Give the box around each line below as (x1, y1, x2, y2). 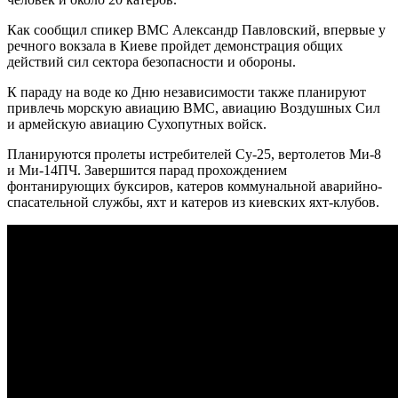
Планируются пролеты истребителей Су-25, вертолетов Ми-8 (7, 147, 381, 162)
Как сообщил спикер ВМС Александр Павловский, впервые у (7, 22, 386, 37)
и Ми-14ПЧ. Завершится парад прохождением (7, 163, 287, 178)
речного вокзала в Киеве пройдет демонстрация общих (7, 38, 343, 53)
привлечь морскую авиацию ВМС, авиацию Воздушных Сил (7, 100, 380, 115)
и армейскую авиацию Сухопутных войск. (7, 116, 267, 131)
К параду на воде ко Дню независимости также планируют (7, 84, 366, 99)
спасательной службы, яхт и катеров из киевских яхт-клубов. (7, 195, 379, 210)
